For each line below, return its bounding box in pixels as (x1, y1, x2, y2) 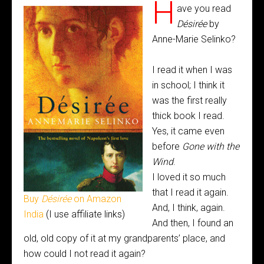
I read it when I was (152, 64, 232, 75)
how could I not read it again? (24, 248, 146, 259)
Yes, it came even (152, 126, 225, 137)
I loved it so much (152, 171, 226, 183)
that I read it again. (152, 187, 229, 198)
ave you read (176, 3, 231, 14)
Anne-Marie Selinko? (152, 34, 236, 45)
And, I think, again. (152, 202, 225, 213)
